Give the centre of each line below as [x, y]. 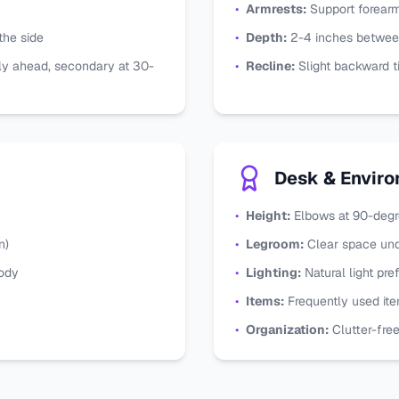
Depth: [266, 37]
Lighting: [273, 273]
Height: [268, 216]
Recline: [270, 66]
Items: [265, 301]
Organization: [287, 330]
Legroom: [275, 244]
